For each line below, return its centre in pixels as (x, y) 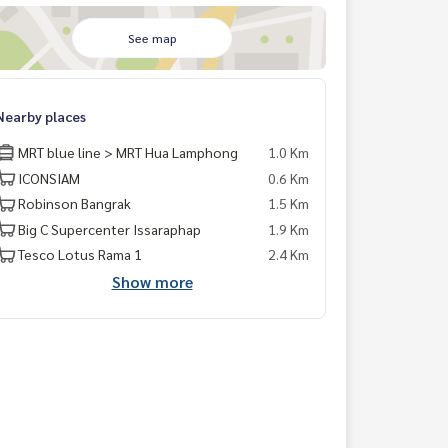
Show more (152, 281)
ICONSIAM (49, 177)
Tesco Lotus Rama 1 (80, 254)
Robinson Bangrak (74, 203)
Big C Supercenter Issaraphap (109, 228)
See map (152, 38)
